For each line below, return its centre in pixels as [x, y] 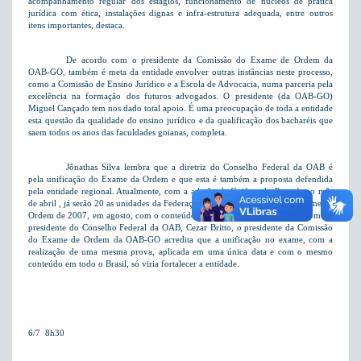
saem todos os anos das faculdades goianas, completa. [128, 133]
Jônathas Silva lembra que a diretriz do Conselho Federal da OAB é [199, 167]
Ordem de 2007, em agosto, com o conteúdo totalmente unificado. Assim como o [180, 216]
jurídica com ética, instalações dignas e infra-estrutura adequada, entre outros [180, 13]
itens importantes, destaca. [77, 25]
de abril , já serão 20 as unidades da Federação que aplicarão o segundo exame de [180, 203]
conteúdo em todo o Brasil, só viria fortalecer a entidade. [134, 264]
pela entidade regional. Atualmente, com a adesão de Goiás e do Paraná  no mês [180, 191]
